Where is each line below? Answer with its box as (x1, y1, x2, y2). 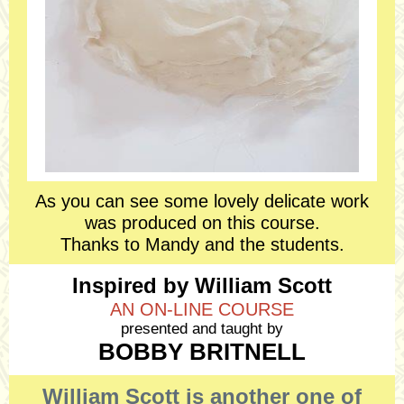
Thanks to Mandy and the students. (60, 234, 344, 254)
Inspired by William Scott (72, 273, 332, 298)
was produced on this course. (84, 213, 320, 233)
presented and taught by (121, 320, 283, 337)
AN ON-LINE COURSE (110, 299, 294, 319)
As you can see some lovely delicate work (35, 191, 369, 211)
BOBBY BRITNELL (98, 338, 306, 365)
